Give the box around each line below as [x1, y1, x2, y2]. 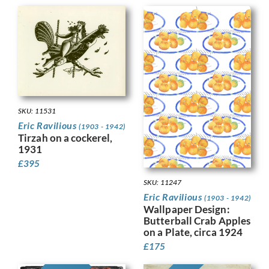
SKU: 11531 [18, 106, 56, 115]
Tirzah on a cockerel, [18, 131, 113, 144]
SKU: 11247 [144, 178, 181, 187]
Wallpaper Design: [144, 203, 230, 216]
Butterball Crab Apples [144, 214, 251, 228]
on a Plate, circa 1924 [144, 226, 243, 239]
